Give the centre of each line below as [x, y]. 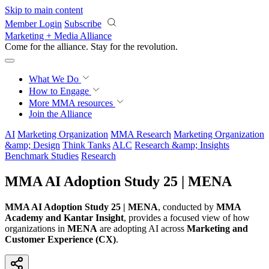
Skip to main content [44, 10]
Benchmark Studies [42, 156]
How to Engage [60, 91]
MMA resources [81, 103]
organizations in [36, 228]
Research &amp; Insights [182, 145]
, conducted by [187, 207]
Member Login [33, 24]
